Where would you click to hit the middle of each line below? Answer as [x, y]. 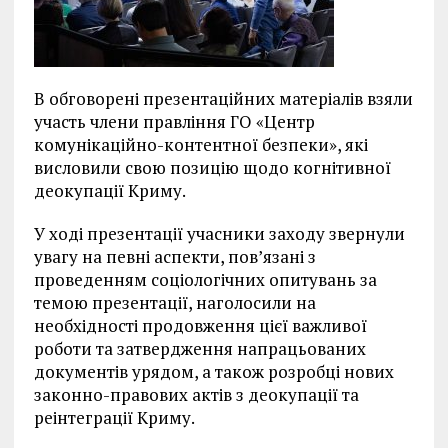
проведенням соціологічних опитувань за [205, 280]
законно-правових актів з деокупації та [196, 395]
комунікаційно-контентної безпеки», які [200, 145]
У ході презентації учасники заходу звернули [219, 234]
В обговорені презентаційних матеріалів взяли [223, 99]
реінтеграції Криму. [114, 418]
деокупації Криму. [109, 191]
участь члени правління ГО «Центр [174, 122]
